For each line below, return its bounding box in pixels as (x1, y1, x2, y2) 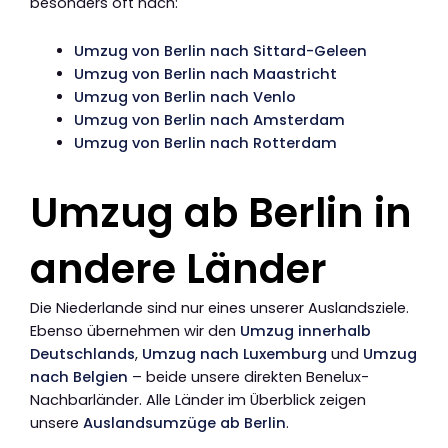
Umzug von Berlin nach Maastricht (73, 64, 337, 85)
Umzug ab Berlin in (30, 185, 412, 242)
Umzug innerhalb (240, 321, 371, 342)
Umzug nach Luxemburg (142, 344, 327, 365)
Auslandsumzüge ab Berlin (83, 413, 286, 434)
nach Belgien (30, 367, 128, 388)
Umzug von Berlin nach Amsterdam (73, 110, 345, 131)
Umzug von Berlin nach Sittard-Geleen (73, 41, 367, 62)
